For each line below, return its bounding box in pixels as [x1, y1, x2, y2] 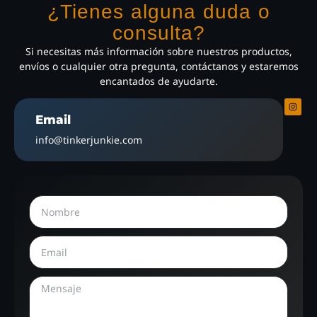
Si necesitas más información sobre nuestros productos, [25, 44, 292, 58]
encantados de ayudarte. [99, 74, 218, 88]
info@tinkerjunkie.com [35, 133, 142, 147]
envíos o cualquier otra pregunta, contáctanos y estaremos [18, 59, 299, 73]
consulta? [112, 21, 205, 44]
